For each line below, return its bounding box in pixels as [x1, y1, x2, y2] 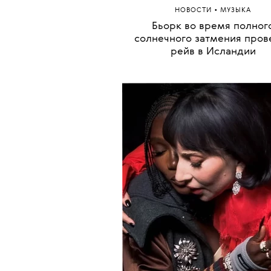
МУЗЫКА [220, 134, 251, 142]
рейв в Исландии [170, 174, 256, 184]
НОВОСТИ [175, 134, 214, 142]
